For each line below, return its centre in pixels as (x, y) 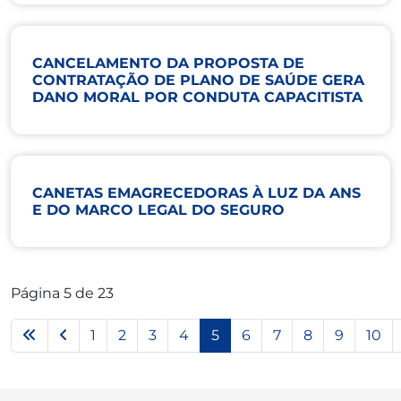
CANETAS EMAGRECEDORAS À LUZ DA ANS (196, 192)
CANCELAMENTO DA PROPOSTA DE (168, 63)
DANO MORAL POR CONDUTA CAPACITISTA (197, 97)
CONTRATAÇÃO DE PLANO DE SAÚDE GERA (198, 80)
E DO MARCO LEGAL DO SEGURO (158, 209)
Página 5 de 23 (62, 293)
